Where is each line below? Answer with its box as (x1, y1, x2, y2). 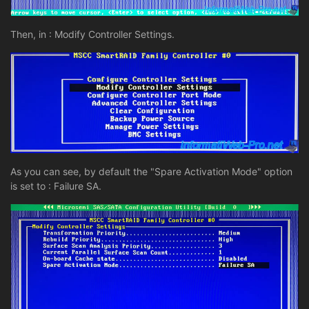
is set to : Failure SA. (10, 180, 101, 192)
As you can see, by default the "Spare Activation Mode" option (10, 166, 292, 178)
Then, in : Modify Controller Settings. (10, 28, 175, 41)
